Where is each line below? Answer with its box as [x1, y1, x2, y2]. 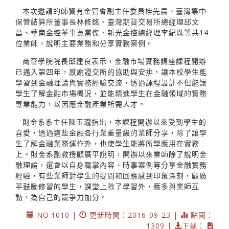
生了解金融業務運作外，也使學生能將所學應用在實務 [15, 138, 199, 148]
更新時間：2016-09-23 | [87, 210, 180, 220]
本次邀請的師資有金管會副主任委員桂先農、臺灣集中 [22, 6, 207, 16]
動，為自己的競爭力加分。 [15, 192, 107, 202]
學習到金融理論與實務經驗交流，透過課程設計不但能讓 [15, 77, 207, 87]
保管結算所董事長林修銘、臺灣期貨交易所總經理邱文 [15, 16, 199, 27]
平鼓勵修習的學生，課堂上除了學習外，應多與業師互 [15, 181, 199, 191]
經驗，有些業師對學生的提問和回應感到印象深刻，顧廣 [15, 170, 207, 180]
